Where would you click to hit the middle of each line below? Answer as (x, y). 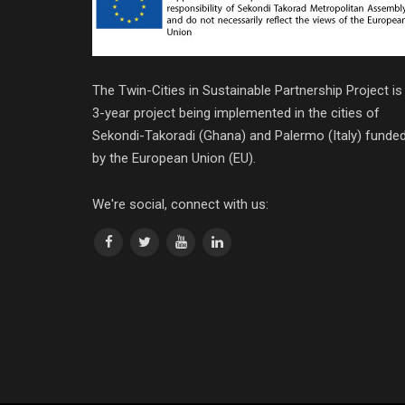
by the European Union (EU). (174, 159)
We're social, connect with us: (180, 205)
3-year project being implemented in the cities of (236, 113)
